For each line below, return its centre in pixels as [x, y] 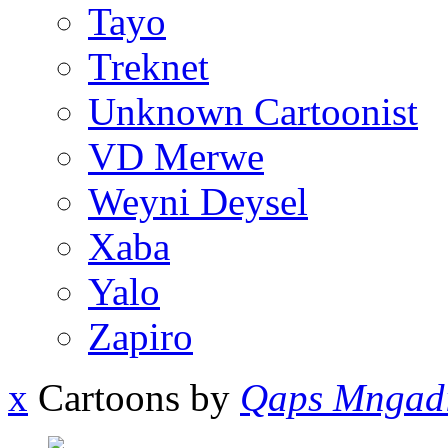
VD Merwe [176, 157]
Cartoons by [134, 398]
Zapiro [140, 337]
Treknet [148, 67]
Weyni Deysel [198, 202]
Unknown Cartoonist [253, 112]
